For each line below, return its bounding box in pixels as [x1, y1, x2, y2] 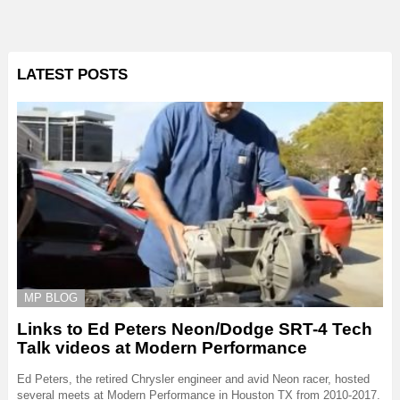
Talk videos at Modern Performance [17, 338, 307, 358]
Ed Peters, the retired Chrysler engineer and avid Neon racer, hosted [17, 372, 370, 387]
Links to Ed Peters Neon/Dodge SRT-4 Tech [17, 320, 372, 339]
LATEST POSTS [17, 65, 128, 83]
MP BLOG [24, 290, 78, 304]
